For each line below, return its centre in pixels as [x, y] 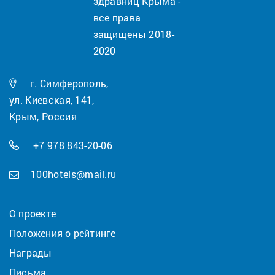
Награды [31, 253]
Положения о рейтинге [63, 233]
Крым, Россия [43, 117]
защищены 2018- [134, 34]
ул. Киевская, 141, [52, 100]
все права [117, 18]
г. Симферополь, [68, 83]
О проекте [33, 214]
